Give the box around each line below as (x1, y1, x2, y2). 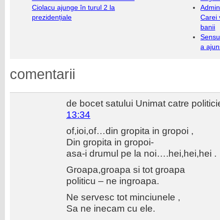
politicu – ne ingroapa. (66, 175, 159, 186)
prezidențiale (32, 13, 72, 21)
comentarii (10, 66, 75, 82)
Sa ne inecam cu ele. (66, 203, 155, 214)
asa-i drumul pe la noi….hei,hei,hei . (66, 148, 217, 159)
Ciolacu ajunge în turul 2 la (32, 3, 115, 11)
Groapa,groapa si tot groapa (66, 164, 185, 175)
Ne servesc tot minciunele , (66, 192, 180, 202)
